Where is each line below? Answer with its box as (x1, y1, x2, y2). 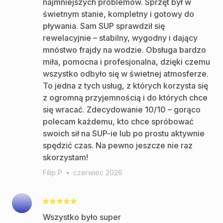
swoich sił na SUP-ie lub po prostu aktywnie (43, 128, 205, 138)
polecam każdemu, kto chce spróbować (43, 116, 194, 126)
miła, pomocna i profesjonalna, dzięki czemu (43, 57, 210, 67)
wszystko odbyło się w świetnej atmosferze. (43, 69, 209, 79)
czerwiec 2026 (73, 168, 122, 177)
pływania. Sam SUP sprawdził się (43, 21, 165, 31)
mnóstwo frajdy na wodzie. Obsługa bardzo (43, 45, 206, 55)
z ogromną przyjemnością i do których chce (43, 93, 208, 103)
